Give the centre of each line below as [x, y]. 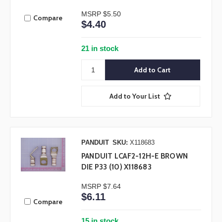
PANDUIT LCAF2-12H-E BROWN [135, 156]
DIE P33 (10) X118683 [116, 167]
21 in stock [100, 48]
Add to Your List [135, 96]
